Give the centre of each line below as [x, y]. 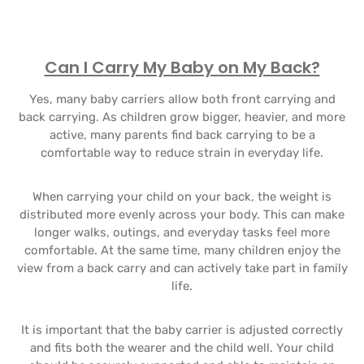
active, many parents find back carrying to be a [182, 135]
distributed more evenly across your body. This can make [182, 214]
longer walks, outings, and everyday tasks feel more [182, 232]
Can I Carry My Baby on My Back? [182, 67]
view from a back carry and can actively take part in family [182, 268]
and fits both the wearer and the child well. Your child [182, 348]
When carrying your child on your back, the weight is [182, 197]
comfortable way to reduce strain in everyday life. [182, 153]
